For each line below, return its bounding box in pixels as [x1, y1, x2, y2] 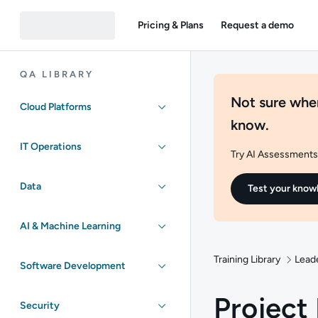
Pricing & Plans [138, 18, 204, 31]
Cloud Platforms [20, 101, 92, 113]
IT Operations [20, 141, 82, 153]
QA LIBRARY [20, 69, 94, 79]
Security [20, 300, 60, 312]
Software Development [20, 260, 126, 272]
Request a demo [221, 18, 294, 31]
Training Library [214, 253, 280, 265]
